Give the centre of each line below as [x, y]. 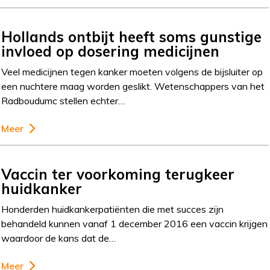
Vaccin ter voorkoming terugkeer [118, 174]
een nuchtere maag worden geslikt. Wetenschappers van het [133, 86]
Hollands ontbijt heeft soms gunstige [132, 36]
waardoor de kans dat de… [59, 238]
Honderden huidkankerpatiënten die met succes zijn [113, 209]
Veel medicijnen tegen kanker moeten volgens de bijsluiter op [132, 71]
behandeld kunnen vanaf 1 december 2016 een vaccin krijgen [135, 223]
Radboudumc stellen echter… [63, 100]
